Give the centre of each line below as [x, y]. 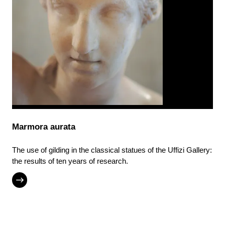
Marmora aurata [44, 127]
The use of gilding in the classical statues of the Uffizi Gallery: [112, 150]
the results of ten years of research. [70, 161]
